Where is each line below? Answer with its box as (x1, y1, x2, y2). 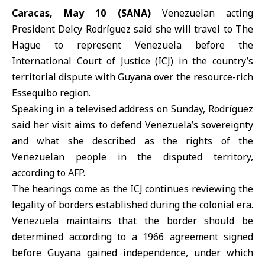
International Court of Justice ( (12, 54, 159, 67)
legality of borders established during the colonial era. (12, 198, 253, 211)
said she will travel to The (130, 22, 253, 35)
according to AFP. (12, 166, 85, 179)
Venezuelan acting (150, 7, 254, 20)
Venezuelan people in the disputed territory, (12, 150, 253, 163)
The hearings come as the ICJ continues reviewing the (12, 182, 253, 195)
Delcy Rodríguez (58, 22, 131, 35)
